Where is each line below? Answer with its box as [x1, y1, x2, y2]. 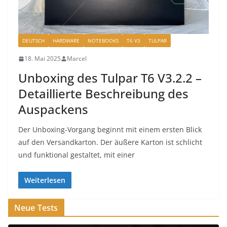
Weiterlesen [24, 175, 65, 185]
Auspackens [18, 101, 88, 118]
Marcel [67, 54, 87, 63]
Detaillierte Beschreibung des [18, 85, 188, 102]
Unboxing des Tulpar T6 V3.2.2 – [18, 69, 202, 86]
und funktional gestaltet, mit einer [18, 150, 135, 160]
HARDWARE [53, 37, 80, 44]
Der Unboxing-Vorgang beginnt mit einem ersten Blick [18, 125, 202, 134]
